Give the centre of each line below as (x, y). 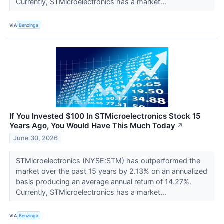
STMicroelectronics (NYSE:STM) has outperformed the (108, 161)
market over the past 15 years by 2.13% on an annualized (111, 171)
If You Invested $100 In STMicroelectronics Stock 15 (105, 116)
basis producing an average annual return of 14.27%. (103, 182)
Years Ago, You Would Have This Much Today (92, 126)
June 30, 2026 (36, 138)
